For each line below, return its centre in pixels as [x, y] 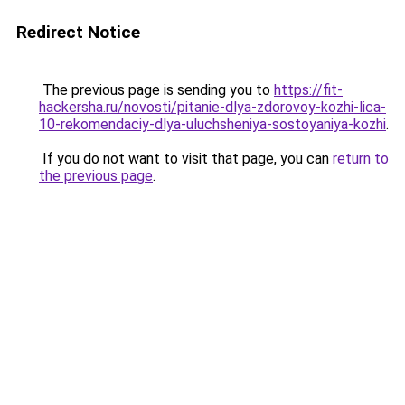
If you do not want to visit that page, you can [186, 159]
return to [361, 159]
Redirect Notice [78, 32]
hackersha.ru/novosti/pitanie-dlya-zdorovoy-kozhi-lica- [212, 107]
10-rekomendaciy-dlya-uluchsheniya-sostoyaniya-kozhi [212, 124]
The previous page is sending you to [156, 90]
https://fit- [308, 90]
